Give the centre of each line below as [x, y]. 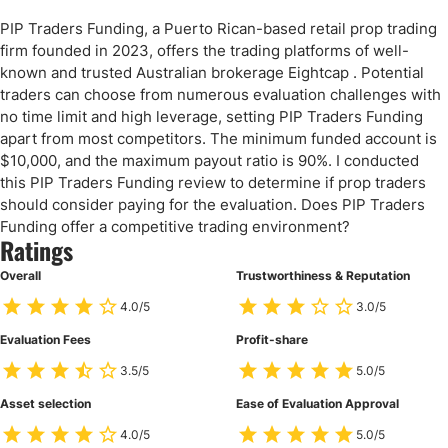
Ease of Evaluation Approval [317, 403]
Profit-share [272, 339]
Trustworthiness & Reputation [323, 275]
